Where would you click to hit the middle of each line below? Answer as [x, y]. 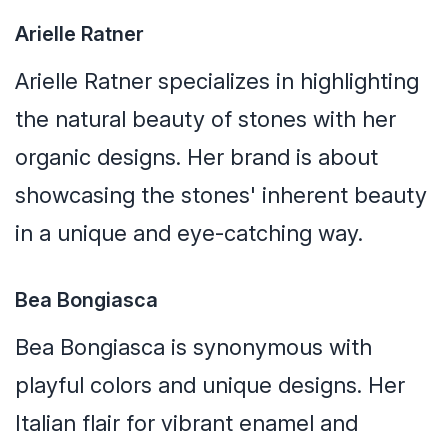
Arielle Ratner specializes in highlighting [217, 81]
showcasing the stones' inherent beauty [221, 195]
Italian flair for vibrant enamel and [186, 423]
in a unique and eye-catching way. [189, 233]
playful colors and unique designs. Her [210, 385]
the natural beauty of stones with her [205, 119]
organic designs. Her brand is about [196, 157]
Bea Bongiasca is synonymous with [193, 347]
